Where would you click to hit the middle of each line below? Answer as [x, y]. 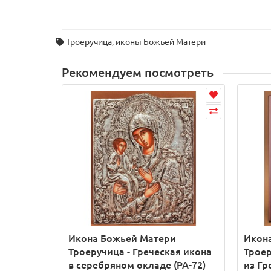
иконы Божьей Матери [161, 42]
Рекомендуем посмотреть [138, 73]
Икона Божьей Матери [122, 239]
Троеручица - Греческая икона [140, 252]
